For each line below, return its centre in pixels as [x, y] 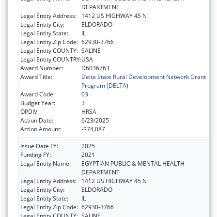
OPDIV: [30, 112]
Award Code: [38, 94]
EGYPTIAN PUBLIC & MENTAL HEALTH [133, 164]
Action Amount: [41, 129]
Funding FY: [36, 155]
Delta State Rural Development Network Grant [144, 77]
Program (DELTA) [105, 86]
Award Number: [42, 68]
